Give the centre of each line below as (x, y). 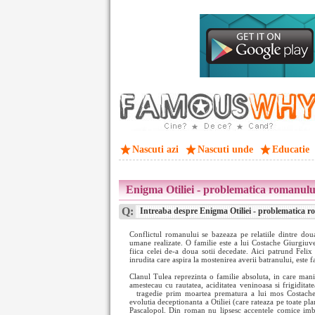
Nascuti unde (225, 149)
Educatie (291, 149)
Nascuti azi (155, 149)
